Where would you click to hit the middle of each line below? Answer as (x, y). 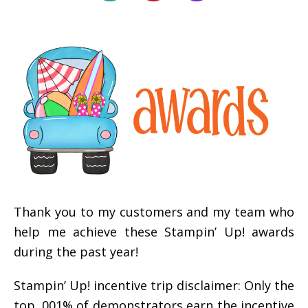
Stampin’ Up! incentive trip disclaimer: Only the (154, 285)
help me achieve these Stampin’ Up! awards (154, 231)
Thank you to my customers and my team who (154, 211)
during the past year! (76, 251)
